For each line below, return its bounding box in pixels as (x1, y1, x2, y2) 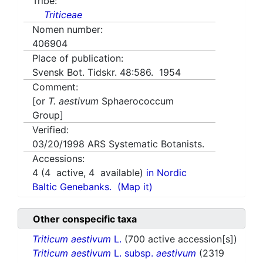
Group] (32, 109, 63, 122)
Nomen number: (32, 23, 103, 36)
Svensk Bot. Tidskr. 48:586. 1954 (32, 66, 181, 79)
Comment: (32, 81, 78, 93)
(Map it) (117, 181, 153, 193)
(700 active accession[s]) (124, 233, 237, 245)
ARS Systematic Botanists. (87, 138, 204, 150)
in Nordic (146, 167, 187, 179)
